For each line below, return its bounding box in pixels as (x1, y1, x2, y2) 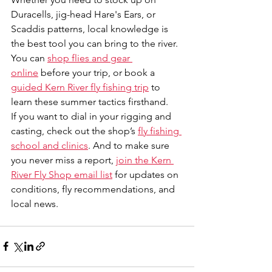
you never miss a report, (11, 154, 116, 166)
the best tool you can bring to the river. (11, 37, 180, 49)
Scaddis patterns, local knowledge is (11, 22, 171, 35)
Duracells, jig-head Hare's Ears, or (11, 8, 158, 20)
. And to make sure (88, 139, 172, 151)
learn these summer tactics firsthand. (11, 95, 168, 107)
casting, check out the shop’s (11, 124, 138, 137)
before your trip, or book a (38, 66, 157, 78)
